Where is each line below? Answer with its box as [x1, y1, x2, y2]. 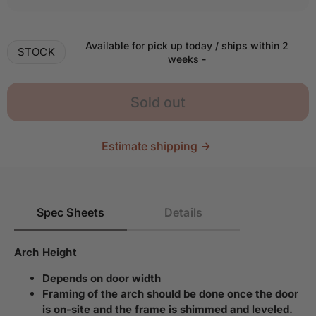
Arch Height [14, 245, 77, 259]
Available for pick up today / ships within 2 [85, 39, 289, 51]
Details [164, 205, 203, 219]
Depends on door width [42, 272, 161, 285]
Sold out [130, 93, 186, 111]
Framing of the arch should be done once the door [42, 287, 298, 300]
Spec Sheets [36, 205, 105, 219]
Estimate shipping [101, 139, 197, 153]
